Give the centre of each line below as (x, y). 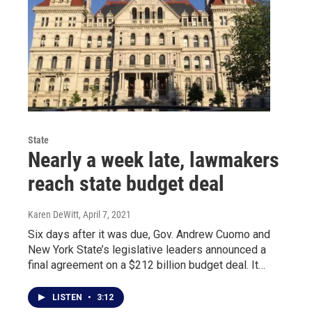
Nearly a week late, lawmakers (154, 159)
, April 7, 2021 (105, 214)
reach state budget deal (126, 183)
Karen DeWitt (53, 214)
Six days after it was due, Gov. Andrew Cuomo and (149, 234)
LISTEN (68, 297)
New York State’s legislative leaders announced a (147, 249)
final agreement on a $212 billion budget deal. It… (147, 265)
